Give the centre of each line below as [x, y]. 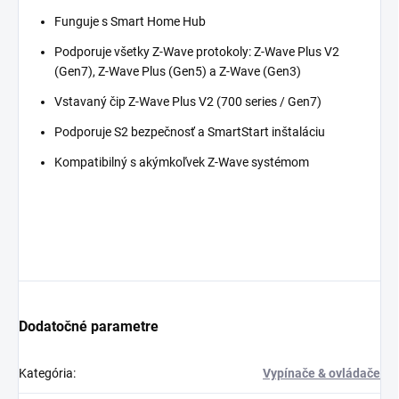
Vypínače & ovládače [322, 374]
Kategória [46, 374]
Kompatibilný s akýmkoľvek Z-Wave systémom [182, 163]
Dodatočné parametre [89, 327]
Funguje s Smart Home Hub [130, 22]
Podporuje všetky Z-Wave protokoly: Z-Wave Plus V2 [197, 52]
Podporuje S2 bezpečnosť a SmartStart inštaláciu [190, 132]
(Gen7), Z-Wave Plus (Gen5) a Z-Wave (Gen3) [178, 72]
